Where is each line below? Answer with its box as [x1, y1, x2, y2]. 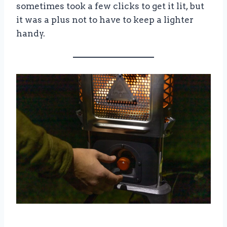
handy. [16, 28, 45, 39]
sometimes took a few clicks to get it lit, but [16, 1, 204, 12]
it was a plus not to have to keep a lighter [16, 15, 194, 25]
